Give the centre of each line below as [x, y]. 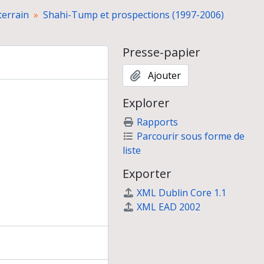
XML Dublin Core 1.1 [181, 193]
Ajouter [164, 75]
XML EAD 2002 [169, 207]
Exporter [147, 174]
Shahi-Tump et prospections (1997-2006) [133, 15]
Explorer [146, 103]
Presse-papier [161, 52]
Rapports [157, 122]
